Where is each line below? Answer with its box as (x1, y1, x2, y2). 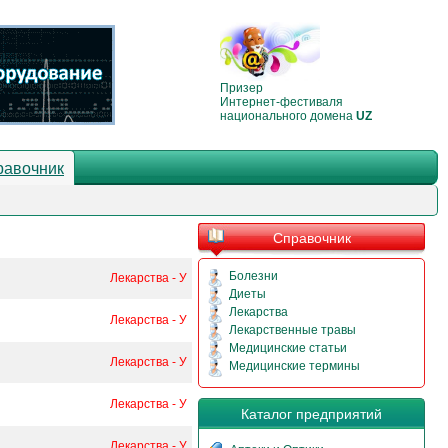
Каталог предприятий (241, 406, 382, 422)
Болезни (229, 269, 278, 283)
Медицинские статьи (229, 341, 347, 355)
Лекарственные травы (229, 323, 356, 337)
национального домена (220, 108, 356, 123)
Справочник (272, 230, 351, 246)
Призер (220, 80, 263, 95)
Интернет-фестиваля (220, 94, 343, 109)
